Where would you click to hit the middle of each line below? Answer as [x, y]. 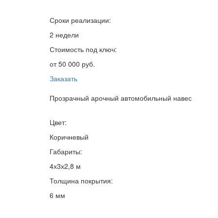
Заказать [64, 79]
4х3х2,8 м [65, 166]
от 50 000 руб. [72, 64]
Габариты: [66, 152]
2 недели [64, 35]
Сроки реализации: [80, 20]
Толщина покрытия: [81, 181]
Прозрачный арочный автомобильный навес [121, 98]
